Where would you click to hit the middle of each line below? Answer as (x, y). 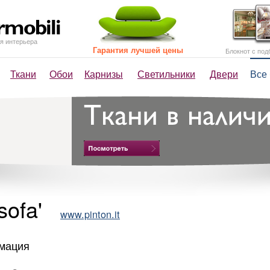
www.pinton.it (90, 214)
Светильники (166, 74)
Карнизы (104, 74)
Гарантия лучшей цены (138, 50)
